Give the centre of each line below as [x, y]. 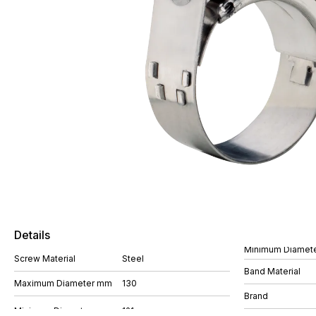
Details [32, 235]
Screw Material [45, 259]
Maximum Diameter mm [63, 283]
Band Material [272, 271]
